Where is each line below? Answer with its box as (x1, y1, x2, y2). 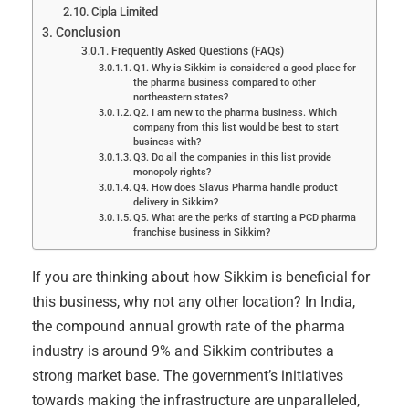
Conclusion (55, 25, 121, 41)
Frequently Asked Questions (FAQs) (110, 45, 284, 58)
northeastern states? (132, 91, 228, 104)
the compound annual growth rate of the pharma (32, 318, 345, 336)
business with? (132, 136, 201, 149)
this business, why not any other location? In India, (32, 293, 355, 311)
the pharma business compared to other (132, 77, 316, 89)
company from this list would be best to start (132, 121, 339, 134)
